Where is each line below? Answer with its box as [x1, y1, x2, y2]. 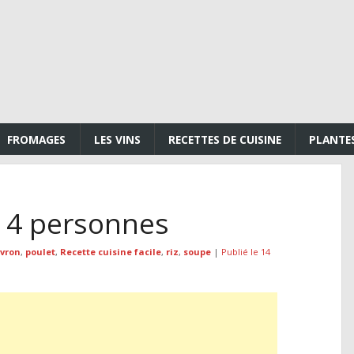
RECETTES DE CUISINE [168, 131, 282, 147]
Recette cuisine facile [59, 245, 161, 258]
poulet [24, 245, 55, 258]
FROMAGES [7, 131, 66, 147]
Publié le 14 [220, 245, 270, 258]
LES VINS [93, 131, 141, 147]
